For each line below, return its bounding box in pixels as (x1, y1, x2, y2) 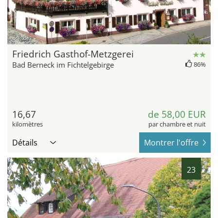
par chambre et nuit (148, 119, 206, 128)
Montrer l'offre (144, 137, 199, 148)
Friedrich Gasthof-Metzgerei (12, 47, 134, 60)
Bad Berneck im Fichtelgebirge (12, 59, 114, 70)
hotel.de (10, 34, 29, 41)
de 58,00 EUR (148, 108, 206, 121)
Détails (12, 137, 37, 148)
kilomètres (12, 119, 43, 128)
